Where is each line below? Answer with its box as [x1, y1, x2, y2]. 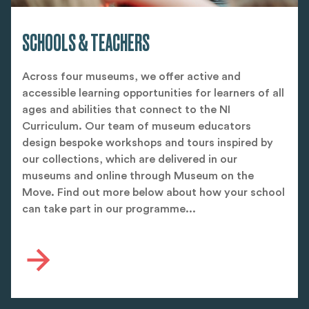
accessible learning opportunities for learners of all [22, 87, 284, 99]
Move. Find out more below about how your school [22, 186, 285, 198]
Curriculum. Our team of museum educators [22, 120, 251, 132]
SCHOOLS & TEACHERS [22, 30, 150, 56]
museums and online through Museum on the [22, 170, 254, 181]
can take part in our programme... [22, 203, 196, 215]
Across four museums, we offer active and [22, 70, 241, 82]
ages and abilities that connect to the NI [22, 103, 230, 115]
